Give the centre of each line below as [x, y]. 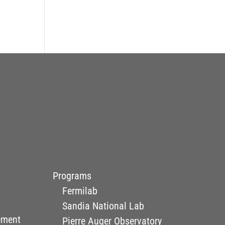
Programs [72, 176]
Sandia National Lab [103, 206]
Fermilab [80, 191]
